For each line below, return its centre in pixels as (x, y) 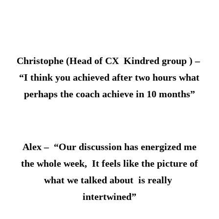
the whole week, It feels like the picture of (109, 163)
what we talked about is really (109, 180)
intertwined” (109, 196)
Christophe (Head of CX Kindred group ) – (109, 60)
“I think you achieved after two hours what (109, 77)
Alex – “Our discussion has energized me (109, 146)
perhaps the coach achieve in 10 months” (109, 94)
